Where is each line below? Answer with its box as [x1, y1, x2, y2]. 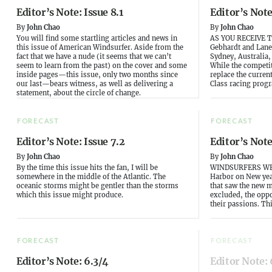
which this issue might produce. [16, 190, 123, 199]
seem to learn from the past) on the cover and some [16, 61, 187, 70]
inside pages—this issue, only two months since [16, 70, 178, 80]
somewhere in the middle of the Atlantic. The [16, 172, 166, 181]
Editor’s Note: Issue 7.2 [16, 135, 125, 148]
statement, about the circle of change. [16, 89, 141, 98]
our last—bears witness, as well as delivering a [16, 80, 173, 89]
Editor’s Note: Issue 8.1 [16, 6, 123, 19]
